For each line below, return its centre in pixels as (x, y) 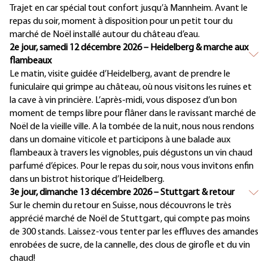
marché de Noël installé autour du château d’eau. (105, 35)
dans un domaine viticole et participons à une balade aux (120, 140)
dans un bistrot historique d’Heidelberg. (87, 180)
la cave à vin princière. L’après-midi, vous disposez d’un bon (123, 101)
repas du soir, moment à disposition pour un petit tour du (121, 22)
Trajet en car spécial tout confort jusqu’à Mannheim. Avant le (129, 9)
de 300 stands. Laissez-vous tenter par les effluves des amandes (134, 232)
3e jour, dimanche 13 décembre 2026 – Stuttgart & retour (122, 193)
